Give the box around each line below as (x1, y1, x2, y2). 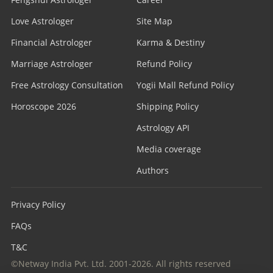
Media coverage (136, 143, 201, 155)
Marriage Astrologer (10, 58, 93, 69)
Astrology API (136, 122, 190, 133)
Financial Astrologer (10, 37, 92, 48)
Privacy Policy (10, 199, 65, 210)
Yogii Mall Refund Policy (136, 79, 234, 91)
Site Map (136, 15, 172, 27)
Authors (136, 165, 169, 176)
